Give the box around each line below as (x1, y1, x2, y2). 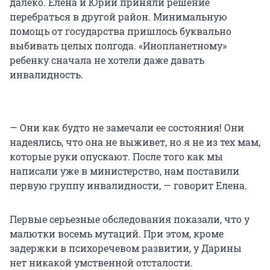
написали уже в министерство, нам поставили (10, 165, 239, 178)
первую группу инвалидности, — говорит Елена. (10, 179, 247, 192)
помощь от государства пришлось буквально (10, 25, 231, 38)
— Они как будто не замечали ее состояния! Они (10, 121, 244, 134)
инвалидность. (10, 68, 83, 81)
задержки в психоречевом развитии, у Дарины (10, 242, 242, 255)
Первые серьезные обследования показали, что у (10, 213, 250, 226)
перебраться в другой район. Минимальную (10, 10, 227, 24)
